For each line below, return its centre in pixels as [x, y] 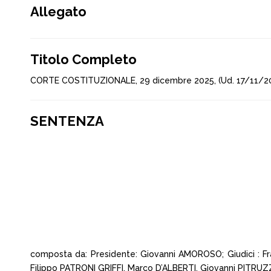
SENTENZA [67, 121]
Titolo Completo [83, 59]
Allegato [58, 11]
